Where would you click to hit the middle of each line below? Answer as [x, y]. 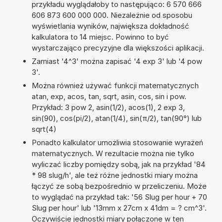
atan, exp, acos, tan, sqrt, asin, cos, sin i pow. [109, 96]
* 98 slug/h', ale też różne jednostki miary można [114, 175]
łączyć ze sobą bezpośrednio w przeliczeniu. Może [119, 186]
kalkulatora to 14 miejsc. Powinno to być [100, 37]
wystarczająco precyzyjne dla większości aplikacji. [118, 48]
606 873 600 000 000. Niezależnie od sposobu [112, 15]
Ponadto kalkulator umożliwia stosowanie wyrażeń [117, 142]
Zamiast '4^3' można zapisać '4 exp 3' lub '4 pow [117, 61]
